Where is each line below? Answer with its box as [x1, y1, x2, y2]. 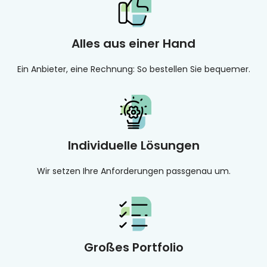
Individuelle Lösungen [67, 137, 200, 154]
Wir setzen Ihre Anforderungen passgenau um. [36, 165, 231, 177]
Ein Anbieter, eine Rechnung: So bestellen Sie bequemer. [17, 63, 250, 75]
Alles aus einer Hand [72, 35, 195, 52]
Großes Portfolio [83, 239, 184, 256]
